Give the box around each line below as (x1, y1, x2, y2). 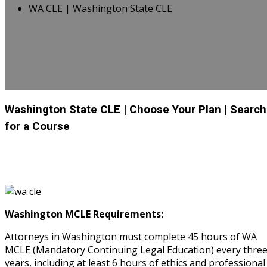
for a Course (5, 117, 70, 135)
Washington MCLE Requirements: (5, 207, 163, 221)
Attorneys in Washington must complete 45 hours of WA (5, 230, 257, 244)
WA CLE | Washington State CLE (29, 1, 172, 15)
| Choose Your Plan (123, 101, 221, 118)
